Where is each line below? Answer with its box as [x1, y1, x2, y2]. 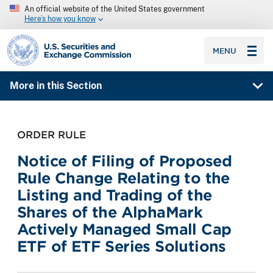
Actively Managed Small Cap [17, 220, 232, 238]
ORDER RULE [17, 128, 86, 141]
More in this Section [9, 80, 102, 92]
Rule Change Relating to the [17, 169, 230, 187]
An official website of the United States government [24, 5, 205, 13]
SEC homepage [7, 34, 77, 45]
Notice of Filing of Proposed [17, 152, 232, 170]
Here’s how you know [24, 15, 96, 24]
